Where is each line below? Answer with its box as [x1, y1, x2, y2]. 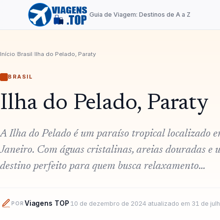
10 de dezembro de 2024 [70, 199, 147, 207]
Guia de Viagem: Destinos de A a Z [89, 11, 191, 18]
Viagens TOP [24, 199, 69, 208]
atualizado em [148, 199, 192, 207]
